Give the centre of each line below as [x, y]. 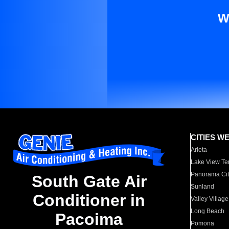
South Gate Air [89, 182]
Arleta [199, 150]
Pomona [203, 223]
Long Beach [208, 211]
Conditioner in [89, 201]
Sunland [203, 187]
